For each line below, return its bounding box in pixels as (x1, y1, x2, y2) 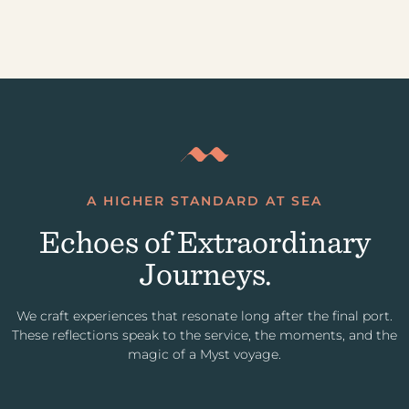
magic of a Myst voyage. (128, 345, 281, 362)
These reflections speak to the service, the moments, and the (12, 326, 397, 343)
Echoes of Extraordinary (38, 221, 371, 259)
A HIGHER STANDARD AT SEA (87, 193, 322, 210)
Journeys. (138, 253, 271, 291)
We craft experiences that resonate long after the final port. (16, 307, 393, 324)
